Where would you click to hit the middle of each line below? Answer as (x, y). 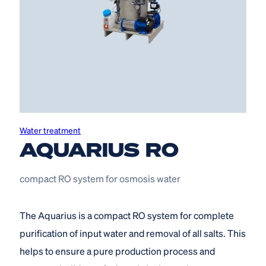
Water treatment (50, 130)
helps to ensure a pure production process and (117, 251)
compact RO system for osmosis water (100, 178)
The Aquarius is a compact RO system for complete (127, 215)
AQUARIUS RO (99, 149)
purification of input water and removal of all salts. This (133, 233)
